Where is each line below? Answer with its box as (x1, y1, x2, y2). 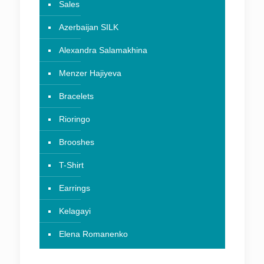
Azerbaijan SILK (58, 22, 118, 32)
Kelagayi (58, 206, 91, 216)
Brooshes (58, 137, 94, 147)
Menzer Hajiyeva (58, 68, 121, 78)
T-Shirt (58, 160, 84, 170)
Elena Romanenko (58, 229, 128, 239)
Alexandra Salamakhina (58, 45, 147, 55)
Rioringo (58, 114, 90, 124)
